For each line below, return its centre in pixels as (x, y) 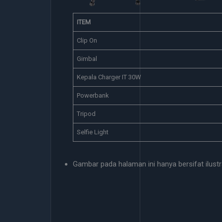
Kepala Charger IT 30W (109, 77)
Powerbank (93, 95)
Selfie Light (92, 132)
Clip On (87, 40)
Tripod (86, 114)
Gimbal (87, 59)
